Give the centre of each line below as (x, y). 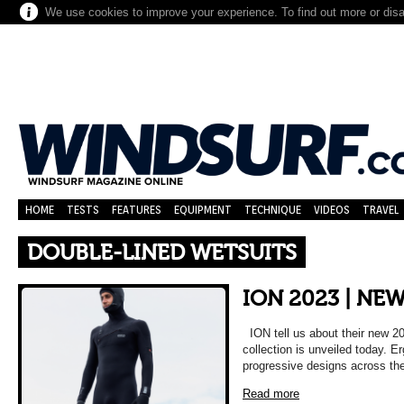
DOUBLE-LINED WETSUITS (162, 253)
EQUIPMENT (203, 210)
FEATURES (137, 210)
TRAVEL (381, 210)
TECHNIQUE (273, 210)
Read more (271, 394)
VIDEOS (332, 210)
